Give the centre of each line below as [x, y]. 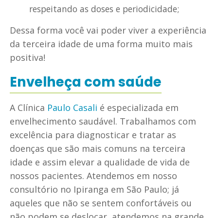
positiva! [27, 57]
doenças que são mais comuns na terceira [98, 148]
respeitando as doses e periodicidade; [104, 9]
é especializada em [138, 107]
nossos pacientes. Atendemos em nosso [93, 175]
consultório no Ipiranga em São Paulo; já [94, 189]
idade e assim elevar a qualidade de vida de [100, 162]
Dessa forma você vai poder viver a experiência [108, 30]
